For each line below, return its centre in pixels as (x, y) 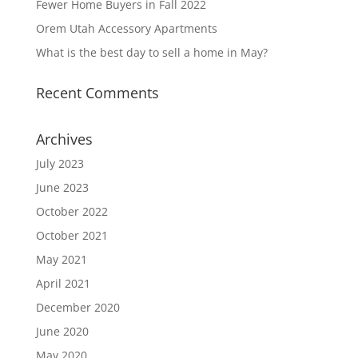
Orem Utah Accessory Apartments (126, 28)
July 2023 (60, 163)
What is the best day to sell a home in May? (151, 52)
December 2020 (78, 307)
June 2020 (62, 331)
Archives (64, 139)
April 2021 (63, 283)
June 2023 (62, 187)
